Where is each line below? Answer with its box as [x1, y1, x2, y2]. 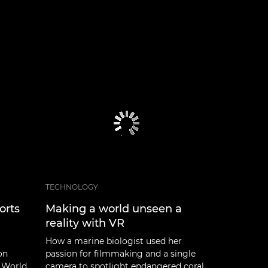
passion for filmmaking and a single [45, 248, 196, 259]
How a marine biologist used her [45, 235, 182, 246]
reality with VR [45, 216, 124, 230]
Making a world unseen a [45, 202, 182, 215]
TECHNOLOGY [45, 182, 98, 191]
